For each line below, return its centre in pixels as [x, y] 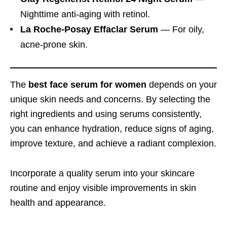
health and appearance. [58, 202]
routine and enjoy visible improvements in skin [103, 188]
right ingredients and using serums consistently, [106, 114]
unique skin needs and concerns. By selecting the [110, 99]
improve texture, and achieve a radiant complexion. [113, 143]
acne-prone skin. [54, 44]
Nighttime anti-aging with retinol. [85, 14]
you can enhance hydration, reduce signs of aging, [112, 128]
